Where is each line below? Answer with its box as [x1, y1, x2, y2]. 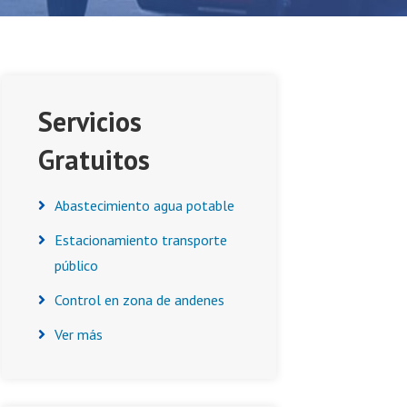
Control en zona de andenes [55, 291, 224, 309]
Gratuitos [38, 142, 150, 177]
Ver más [55, 325, 103, 343]
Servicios [38, 104, 142, 139]
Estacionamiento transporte [55, 231, 227, 249]
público [55, 256, 98, 274]
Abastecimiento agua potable [55, 196, 234, 214]
